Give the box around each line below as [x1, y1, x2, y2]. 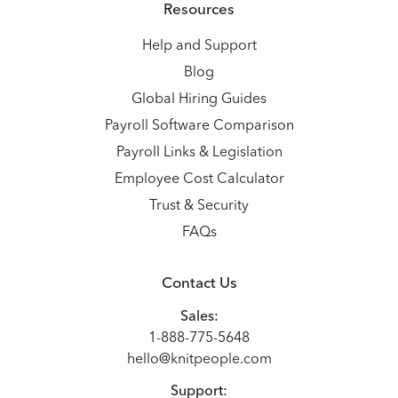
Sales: [179, 310, 219, 324]
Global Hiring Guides [131, 92, 267, 107]
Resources [163, 3, 235, 18]
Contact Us [161, 276, 237, 291]
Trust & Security [149, 199, 249, 213]
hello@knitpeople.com [126, 353, 272, 367]
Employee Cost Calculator [114, 172, 284, 187]
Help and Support [141, 39, 257, 53]
